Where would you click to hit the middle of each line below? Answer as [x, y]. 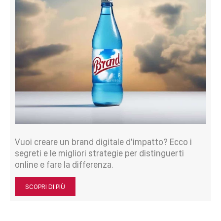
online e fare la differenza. [64, 164]
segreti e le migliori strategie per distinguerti [99, 153]
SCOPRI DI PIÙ [45, 186]
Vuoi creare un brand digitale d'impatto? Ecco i [103, 142]
